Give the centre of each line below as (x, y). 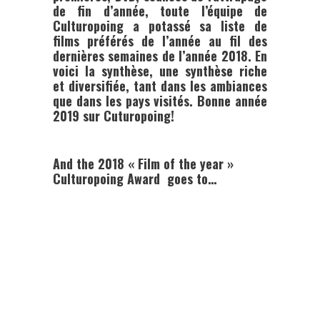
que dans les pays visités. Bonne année (160, 100)
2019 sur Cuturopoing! (114, 115)
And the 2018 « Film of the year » (143, 163)
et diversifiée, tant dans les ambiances (160, 85)
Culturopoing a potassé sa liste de (160, 25)
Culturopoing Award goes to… (135, 178)
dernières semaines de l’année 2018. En (160, 55)
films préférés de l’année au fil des (160, 40)
